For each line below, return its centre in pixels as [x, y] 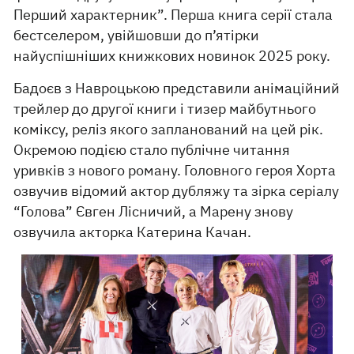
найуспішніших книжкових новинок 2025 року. [172, 56]
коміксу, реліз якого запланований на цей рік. [169, 130]
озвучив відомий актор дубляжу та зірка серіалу [177, 191]
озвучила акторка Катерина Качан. [133, 232]
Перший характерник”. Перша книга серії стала [173, 15]
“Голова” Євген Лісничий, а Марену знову [154, 212]
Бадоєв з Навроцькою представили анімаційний [177, 88]
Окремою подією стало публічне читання [152, 150]
